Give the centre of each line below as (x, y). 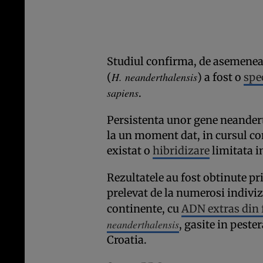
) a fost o (220, 77)
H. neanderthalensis (154, 77)
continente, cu (144, 209)
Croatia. (127, 240)
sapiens (123, 93)
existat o (130, 151)
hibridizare (181, 151)
